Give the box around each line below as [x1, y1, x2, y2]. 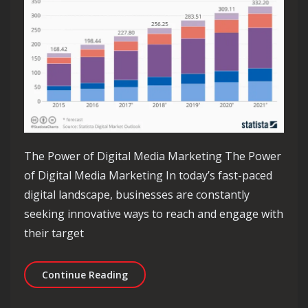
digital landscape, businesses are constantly [24, 187, 250, 203]
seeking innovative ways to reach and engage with [24, 206, 283, 222]
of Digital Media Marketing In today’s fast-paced [24, 168, 272, 184]
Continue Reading [42, 268, 128, 282]
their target [24, 225, 84, 241]
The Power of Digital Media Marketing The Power [24, 148, 281, 164]
